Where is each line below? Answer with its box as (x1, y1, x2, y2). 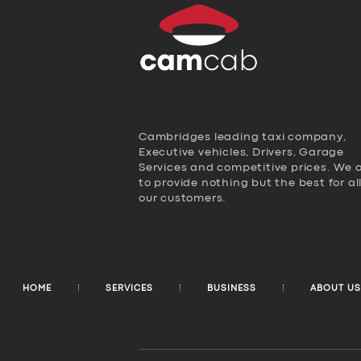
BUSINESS (206, 284, 256, 293)
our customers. (139, 193, 227, 204)
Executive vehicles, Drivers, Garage (139, 147, 345, 158)
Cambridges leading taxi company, (139, 132, 346, 143)
